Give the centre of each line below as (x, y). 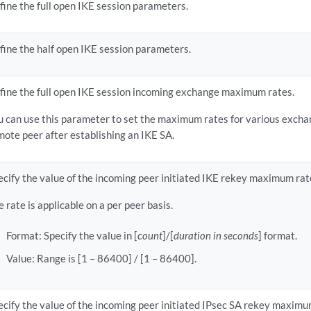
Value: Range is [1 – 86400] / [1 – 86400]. (101, 259)
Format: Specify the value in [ (72, 236)
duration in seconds (216, 236)
